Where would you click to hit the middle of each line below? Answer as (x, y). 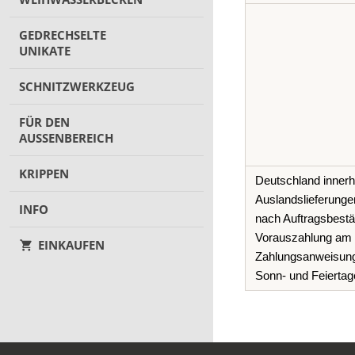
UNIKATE (45, 51)
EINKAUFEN (71, 245)
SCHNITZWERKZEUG (77, 86)
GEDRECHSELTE (63, 35)
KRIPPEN (44, 174)
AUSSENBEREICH (62, 138)
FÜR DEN (44, 122)
